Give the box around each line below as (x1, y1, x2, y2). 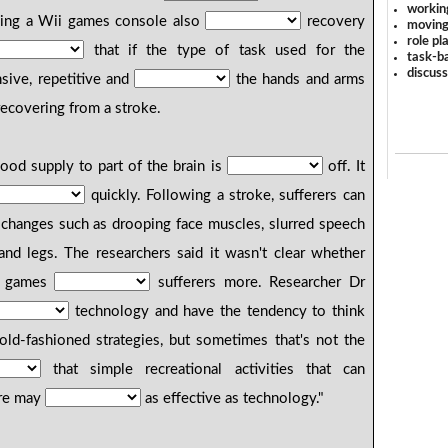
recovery (301, 14, 365, 30)
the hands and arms (230, 72, 365, 88)
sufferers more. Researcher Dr (150, 275, 365, 291)
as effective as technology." (141, 391, 325, 407)
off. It (322, 159, 365, 175)
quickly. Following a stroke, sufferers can (85, 188, 365, 204)
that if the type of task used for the (84, 43, 365, 59)
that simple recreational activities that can (40, 362, 365, 378)
